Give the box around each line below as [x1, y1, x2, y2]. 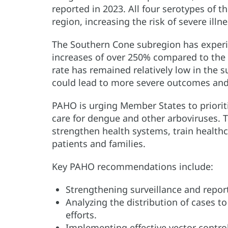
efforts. [66, 209, 97, 221]
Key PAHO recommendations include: [52, 160, 213, 173]
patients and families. [52, 137, 146, 150]
